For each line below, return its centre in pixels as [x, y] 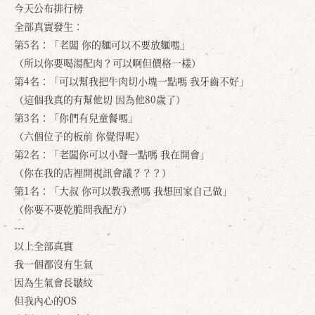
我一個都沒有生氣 [53, 264]
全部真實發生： [49, 26]
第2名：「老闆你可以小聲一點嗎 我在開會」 [112, 154]
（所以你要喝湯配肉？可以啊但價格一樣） [108, 63]
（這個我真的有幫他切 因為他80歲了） [100, 99]
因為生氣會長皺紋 [53, 282]
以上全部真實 [44, 245]
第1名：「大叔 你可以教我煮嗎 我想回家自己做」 [123, 191]
